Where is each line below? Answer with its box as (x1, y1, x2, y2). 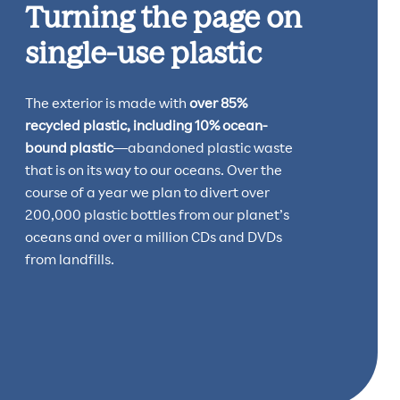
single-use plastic (24, 31, 262, 71)
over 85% (188, 93, 247, 112)
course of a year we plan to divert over (24, 182, 270, 201)
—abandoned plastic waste (112, 137, 293, 156)
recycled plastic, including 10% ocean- (24, 115, 267, 134)
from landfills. (24, 249, 114, 268)
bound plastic (24, 137, 113, 156)
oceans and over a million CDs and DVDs (24, 227, 282, 246)
